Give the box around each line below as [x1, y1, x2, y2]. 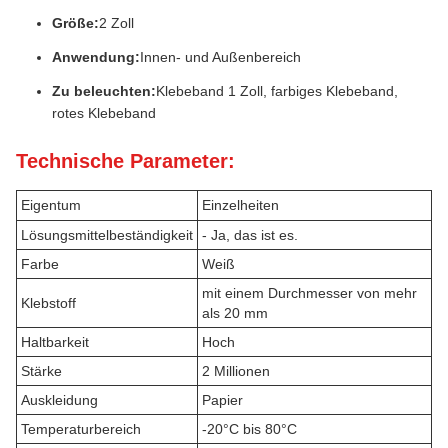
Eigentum [21, 197, 81, 213]
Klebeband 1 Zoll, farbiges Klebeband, [156, 83, 398, 99]
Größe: [52, 15, 99, 31]
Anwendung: [52, 49, 140, 65]
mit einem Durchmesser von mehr [202, 285, 417, 301]
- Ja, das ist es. [202, 227, 298, 243]
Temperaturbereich [21, 421, 141, 437]
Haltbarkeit [21, 334, 89, 350]
